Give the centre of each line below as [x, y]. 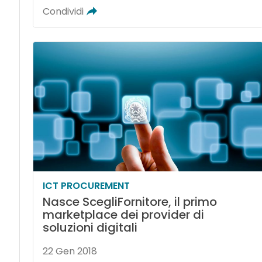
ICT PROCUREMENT [86, 185]
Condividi [63, 11]
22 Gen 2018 [70, 251]
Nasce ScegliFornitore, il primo [130, 201]
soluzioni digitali [90, 227]
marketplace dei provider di [123, 214]
